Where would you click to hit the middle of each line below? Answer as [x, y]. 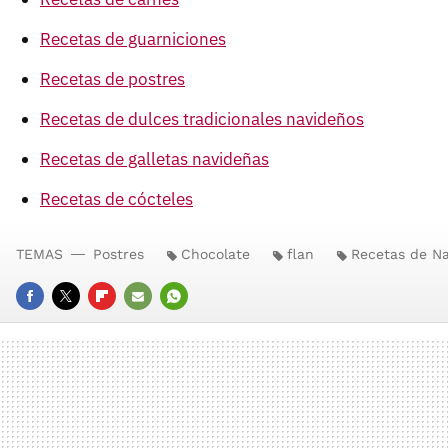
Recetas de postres [112, 79]
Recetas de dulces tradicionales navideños [202, 119]
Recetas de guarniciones [133, 39]
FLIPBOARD [125, 324]
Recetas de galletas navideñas [154, 159]
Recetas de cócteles [116, 199]
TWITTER [82, 324]
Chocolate [215, 254]
